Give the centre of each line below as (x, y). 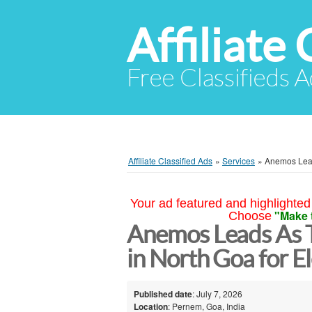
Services (239, 161)
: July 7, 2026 (217, 293)
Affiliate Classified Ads (170, 161)
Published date (163, 294)
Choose (250, 216)
